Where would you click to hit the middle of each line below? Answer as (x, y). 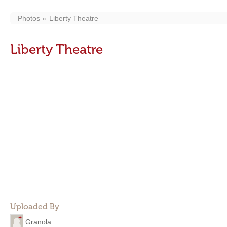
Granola (38, 222)
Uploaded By (35, 206)
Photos (29, 18)
